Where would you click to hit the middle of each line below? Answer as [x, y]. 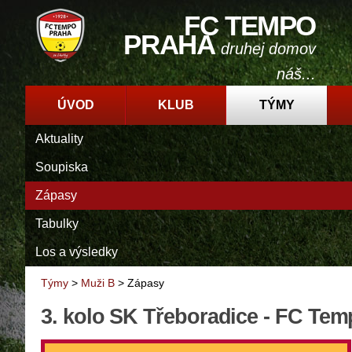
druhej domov [268, 49]
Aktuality [59, 139]
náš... [296, 74]
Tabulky [57, 224]
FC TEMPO [250, 26]
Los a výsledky [77, 252]
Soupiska [62, 167]
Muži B [98, 283]
